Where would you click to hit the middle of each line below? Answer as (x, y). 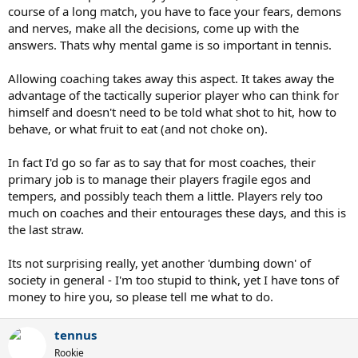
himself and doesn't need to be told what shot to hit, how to (172, 112)
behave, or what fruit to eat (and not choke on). (138, 129)
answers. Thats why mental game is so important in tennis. (170, 45)
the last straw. (46, 229)
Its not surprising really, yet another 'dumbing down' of (159, 263)
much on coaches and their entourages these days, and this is (177, 213)
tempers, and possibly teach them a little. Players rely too (165, 196)
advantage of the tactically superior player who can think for (173, 95)
